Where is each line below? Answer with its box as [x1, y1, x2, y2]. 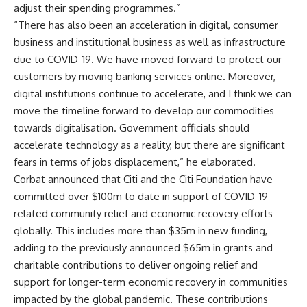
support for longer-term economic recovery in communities [14, 275, 288, 288]
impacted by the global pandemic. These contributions [14, 292, 268, 306]
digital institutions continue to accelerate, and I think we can [14, 86, 291, 100]
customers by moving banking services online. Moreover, [14, 69, 275, 83]
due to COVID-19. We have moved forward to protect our [14, 52, 282, 66]
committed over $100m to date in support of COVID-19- [14, 189, 272, 203]
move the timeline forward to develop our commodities [14, 103, 274, 117]
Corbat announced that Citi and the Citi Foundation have [14, 172, 273, 186]
